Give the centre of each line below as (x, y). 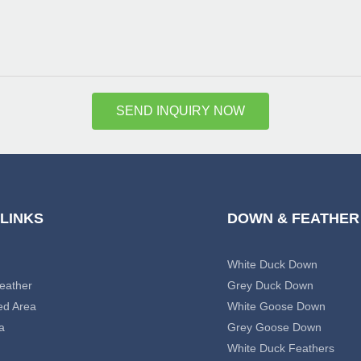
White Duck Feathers (280, 349)
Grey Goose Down (274, 328)
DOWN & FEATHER (293, 219)
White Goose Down (276, 307)
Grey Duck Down (270, 286)
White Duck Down (272, 265)
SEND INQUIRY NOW (180, 111)
